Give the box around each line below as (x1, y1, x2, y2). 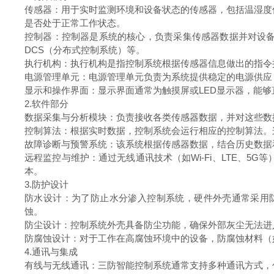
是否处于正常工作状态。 (24, 18, 130, 28)
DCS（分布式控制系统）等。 (24, 45, 150, 55)
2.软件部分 (24, 98, 73, 109)
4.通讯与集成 (24, 246, 83, 257)
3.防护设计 (24, 179, 73, 190)
